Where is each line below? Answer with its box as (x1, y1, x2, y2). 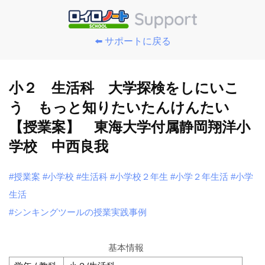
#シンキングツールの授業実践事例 (9, 207, 147, 217)
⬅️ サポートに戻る (94, 36, 171, 46)
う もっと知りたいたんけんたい (9, 99, 244, 115)
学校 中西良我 (9, 138, 108, 154)
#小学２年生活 (170, 172, 228, 182)
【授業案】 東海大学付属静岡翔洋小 (9, 119, 250, 135)
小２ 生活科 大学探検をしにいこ (9, 80, 239, 96)
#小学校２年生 (110, 172, 168, 182)
